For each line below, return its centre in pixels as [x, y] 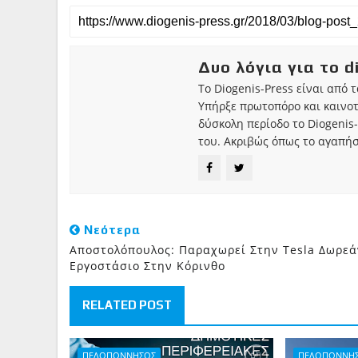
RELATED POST [127, 305]
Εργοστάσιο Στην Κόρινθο [147, 266]
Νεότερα [111, 230]
